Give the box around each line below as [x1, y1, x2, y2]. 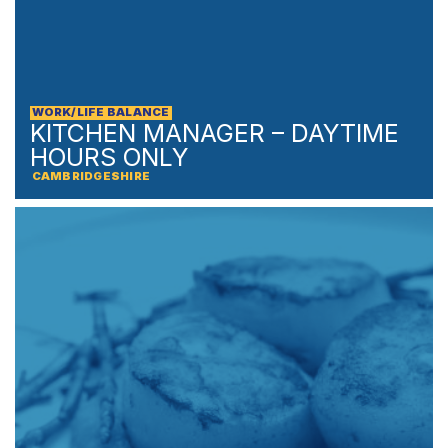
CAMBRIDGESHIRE [31, 169, 151, 184]
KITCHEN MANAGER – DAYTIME [30, 118, 399, 149]
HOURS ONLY [30, 142, 189, 173]
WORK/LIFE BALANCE [32, 105, 170, 120]
